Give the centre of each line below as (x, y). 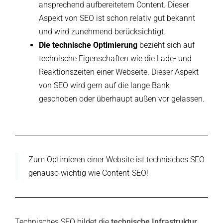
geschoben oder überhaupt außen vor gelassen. (122, 99)
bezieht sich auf (166, 45)
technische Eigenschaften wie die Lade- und (115, 59)
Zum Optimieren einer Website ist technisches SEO (116, 160)
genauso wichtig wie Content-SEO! (88, 173)
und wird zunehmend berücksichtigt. (103, 32)
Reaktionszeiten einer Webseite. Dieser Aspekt (119, 72)
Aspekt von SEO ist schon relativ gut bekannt (117, 18)
